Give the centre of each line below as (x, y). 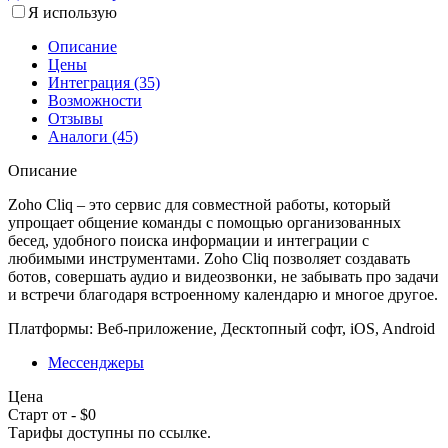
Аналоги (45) (93, 136)
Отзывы (75, 118)
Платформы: (50, 328)
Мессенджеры (96, 362)
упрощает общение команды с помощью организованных (204, 222)
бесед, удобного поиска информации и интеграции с (188, 240)
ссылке (183, 432)
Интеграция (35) (104, 82)
